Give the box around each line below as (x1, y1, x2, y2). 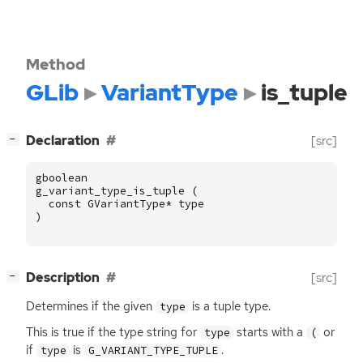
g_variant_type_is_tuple (36, 183, 185, 198)
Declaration (26, 132, 100, 150)
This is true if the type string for (26, 323, 200, 340)
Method (26, 53, 85, 75)
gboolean (36, 170, 88, 185)
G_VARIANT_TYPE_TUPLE (88, 343, 218, 357)
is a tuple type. (189, 298, 271, 315)
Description (26, 269, 100, 287)
